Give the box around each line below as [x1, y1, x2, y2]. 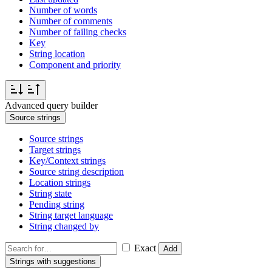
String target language [29, 210, 113, 221]
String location [29, 49, 85, 59]
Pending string [29, 199, 84, 210]
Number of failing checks [29, 27, 126, 38]
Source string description [29, 166, 124, 177]
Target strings [29, 144, 81, 155]
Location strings [29, 177, 90, 188]
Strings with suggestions [10, 257, 96, 267]
